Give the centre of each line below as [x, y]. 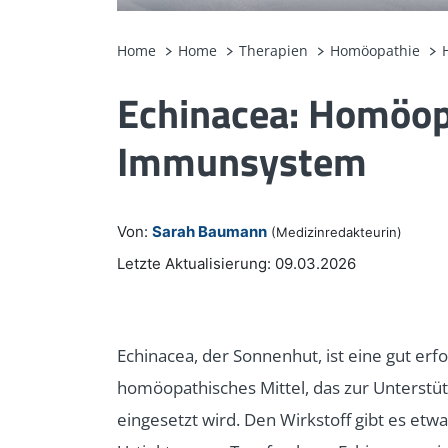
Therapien [273, 51]
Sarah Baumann [209, 232]
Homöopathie [375, 51]
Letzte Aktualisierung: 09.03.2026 [236, 264]
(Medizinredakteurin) [336, 232]
